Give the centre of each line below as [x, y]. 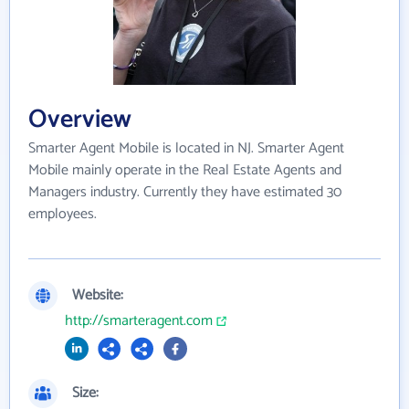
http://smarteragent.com [139, 320]
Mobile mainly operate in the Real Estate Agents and [185, 170]
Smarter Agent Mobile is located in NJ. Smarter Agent [186, 148]
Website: [98, 295]
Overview [80, 119]
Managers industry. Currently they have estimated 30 [185, 192]
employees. [63, 214]
